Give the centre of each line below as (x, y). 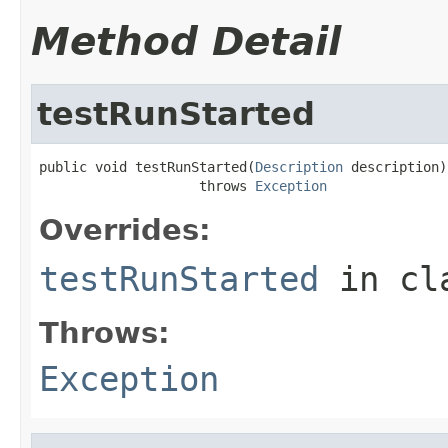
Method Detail (186, 41)
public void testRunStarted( (147, 166)
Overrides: (125, 229)
